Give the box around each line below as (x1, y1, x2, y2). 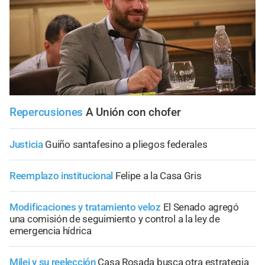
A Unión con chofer (85, 105, 181, 119)
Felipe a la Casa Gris (115, 169, 202, 182)
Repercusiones (9, 105, 86, 119)
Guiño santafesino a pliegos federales (45, 138, 208, 150)
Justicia (9, 138, 43, 150)
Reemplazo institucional (9, 169, 114, 182)
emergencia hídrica (9, 224, 92, 237)
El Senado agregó (163, 201, 239, 213)
